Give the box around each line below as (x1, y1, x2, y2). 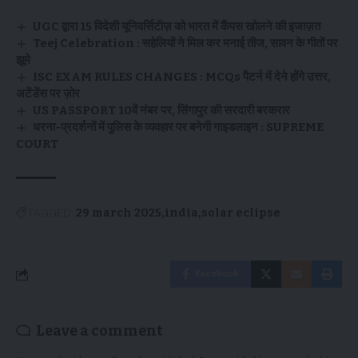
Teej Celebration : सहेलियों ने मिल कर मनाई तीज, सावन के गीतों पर (33, 36, 339, 51)
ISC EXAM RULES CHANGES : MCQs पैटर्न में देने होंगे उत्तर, (33, 70, 332, 85)
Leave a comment (36, 322, 163, 340)
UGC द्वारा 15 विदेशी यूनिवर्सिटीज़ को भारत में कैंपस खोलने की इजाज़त (33, 19, 321, 34)
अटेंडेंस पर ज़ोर (16, 86, 80, 101)
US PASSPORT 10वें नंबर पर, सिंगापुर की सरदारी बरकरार (33, 103, 291, 118)
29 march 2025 (76, 206, 161, 221)
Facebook (195, 268, 239, 280)
